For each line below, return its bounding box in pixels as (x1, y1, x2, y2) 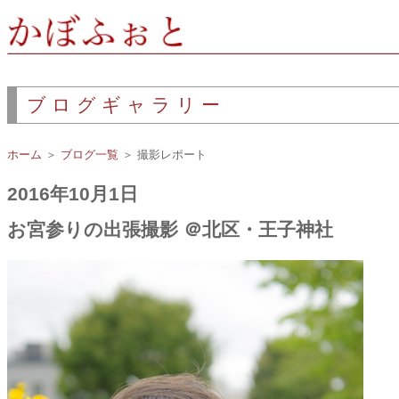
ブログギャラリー (27, 94, 225, 115)
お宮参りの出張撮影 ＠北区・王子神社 (7, 219, 333, 240)
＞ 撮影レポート (118, 148, 207, 161)
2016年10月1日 (7, 183, 138, 205)
